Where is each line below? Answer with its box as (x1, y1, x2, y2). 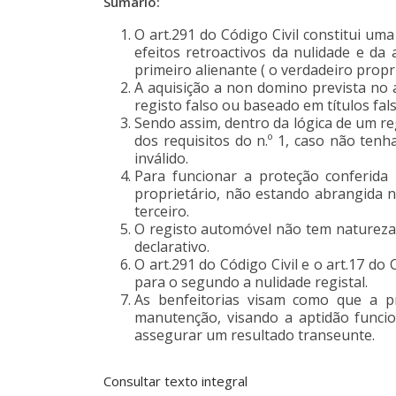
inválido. (134, 148, 188, 168)
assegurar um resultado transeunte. (134, 324, 378, 345)
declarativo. (134, 236, 209, 256)
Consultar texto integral (103, 371, 247, 390)
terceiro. (134, 201, 189, 221)
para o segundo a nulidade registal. (134, 271, 368, 292)
